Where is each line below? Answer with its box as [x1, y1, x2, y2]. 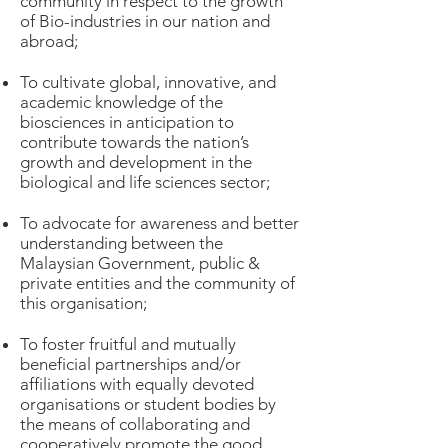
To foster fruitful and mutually [20, 334, 236, 354]
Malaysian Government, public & [20, 253, 260, 273]
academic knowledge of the [20, 92, 223, 112]
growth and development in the [20, 152, 252, 172]
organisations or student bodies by [20, 394, 276, 414]
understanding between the [20, 233, 223, 253]
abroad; [20, 31, 78, 51]
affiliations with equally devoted [20, 374, 254, 394]
